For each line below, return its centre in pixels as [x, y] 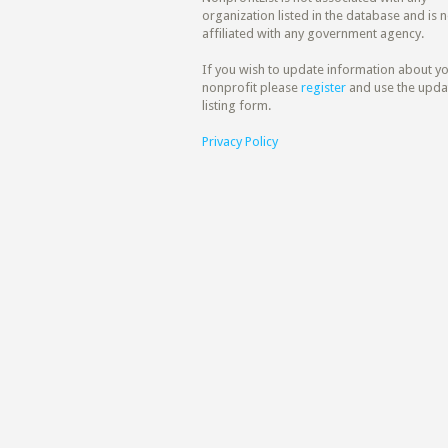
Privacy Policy [240, 141]
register [323, 87]
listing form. [236, 105]
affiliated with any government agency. [313, 33]
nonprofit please [251, 87]
